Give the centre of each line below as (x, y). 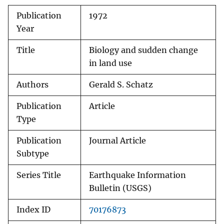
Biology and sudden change (143, 50)
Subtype (33, 154)
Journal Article (117, 141)
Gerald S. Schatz (121, 85)
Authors (32, 85)
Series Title (39, 175)
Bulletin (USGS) (120, 188)
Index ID (33, 210)
